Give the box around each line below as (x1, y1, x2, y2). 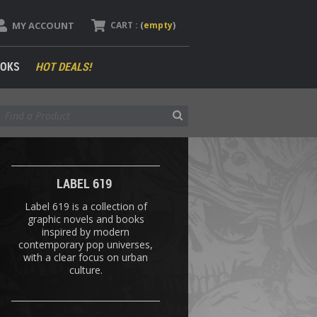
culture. (69, 263, 103, 277)
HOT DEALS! (35, 58, 91, 74)
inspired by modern (42, 224, 129, 238)
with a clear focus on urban (23, 250, 148, 264)
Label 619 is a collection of (24, 199, 147, 213)
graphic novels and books (27, 212, 144, 226)
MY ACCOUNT (11, 18, 74, 32)
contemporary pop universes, (18, 237, 153, 251)
